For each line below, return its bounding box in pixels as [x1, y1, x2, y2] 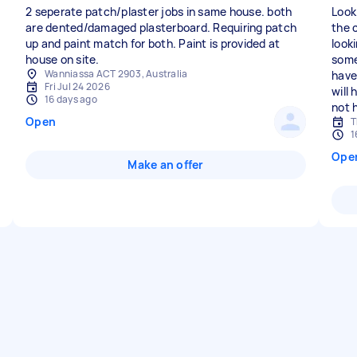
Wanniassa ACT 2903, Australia [45, 67, 188, 80]
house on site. [25, 52, 100, 67]
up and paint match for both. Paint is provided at [25, 36, 280, 51]
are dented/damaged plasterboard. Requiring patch [25, 20, 296, 35]
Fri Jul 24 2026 [45, 80, 110, 93]
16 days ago [45, 92, 97, 106]
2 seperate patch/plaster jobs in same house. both [25, 4, 292, 19]
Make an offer [127, 157, 204, 172]
